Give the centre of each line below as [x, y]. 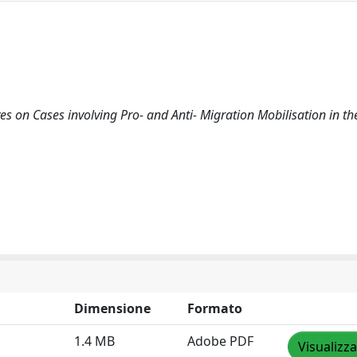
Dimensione [112, 308]
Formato [215, 308]
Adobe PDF [220, 341]
